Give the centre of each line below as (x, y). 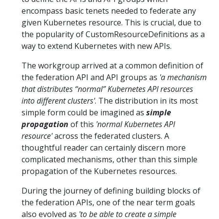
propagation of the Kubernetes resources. (99, 171)
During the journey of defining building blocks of (111, 191)
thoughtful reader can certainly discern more (104, 148)
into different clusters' (58, 101)
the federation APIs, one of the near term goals (108, 202)
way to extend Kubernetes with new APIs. (97, 46)
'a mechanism (183, 77)
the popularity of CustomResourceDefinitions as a (113, 34)
